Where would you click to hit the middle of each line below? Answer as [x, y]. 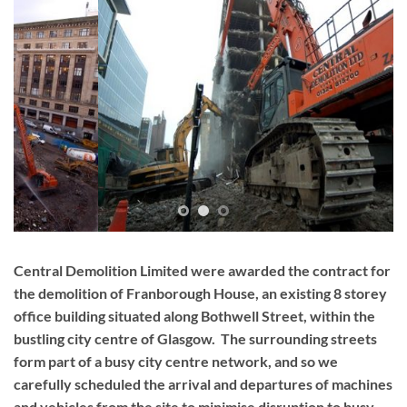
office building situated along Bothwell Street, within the [194, 316]
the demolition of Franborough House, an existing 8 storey [200, 293]
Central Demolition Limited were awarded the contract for [202, 271]
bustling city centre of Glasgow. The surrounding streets [195, 339]
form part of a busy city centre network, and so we [176, 362]
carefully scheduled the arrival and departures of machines [203, 384]
